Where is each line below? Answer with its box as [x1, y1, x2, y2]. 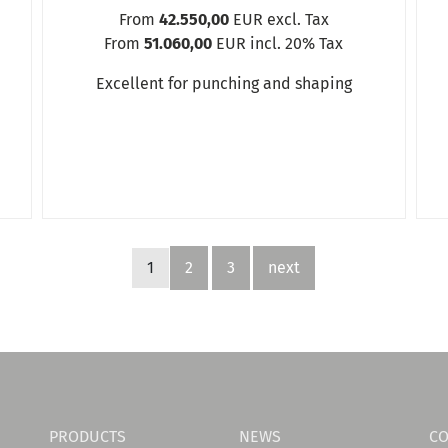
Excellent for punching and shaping [95, 73, 352, 93]
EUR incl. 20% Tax [212, 33, 344, 53]
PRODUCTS [49, 426, 126, 446]
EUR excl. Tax [228, 9, 329, 29]
